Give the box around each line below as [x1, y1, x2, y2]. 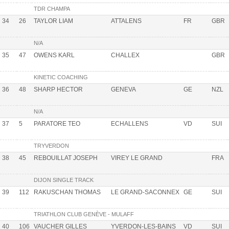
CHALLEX [111, 51, 140, 59]
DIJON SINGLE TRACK [34, 176, 94, 183]
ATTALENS [111, 17, 142, 25]
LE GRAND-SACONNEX [111, 188, 179, 196]
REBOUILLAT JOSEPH [34, 154, 98, 162]
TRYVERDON [34, 142, 69, 149]
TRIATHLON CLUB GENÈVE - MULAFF [34, 211, 134, 217]
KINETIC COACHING [34, 74, 88, 80]
